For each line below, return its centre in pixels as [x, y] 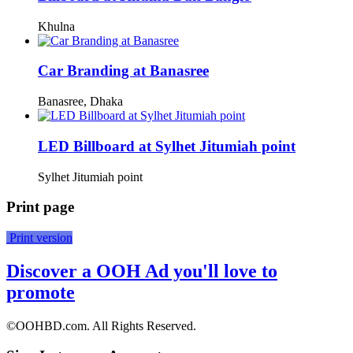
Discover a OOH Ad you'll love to [142, 271]
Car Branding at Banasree [123, 71]
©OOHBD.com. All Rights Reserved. [101, 325]
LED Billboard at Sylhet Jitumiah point [167, 146]
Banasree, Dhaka [80, 102]
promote [41, 292]
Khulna [56, 26]
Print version [39, 237]
